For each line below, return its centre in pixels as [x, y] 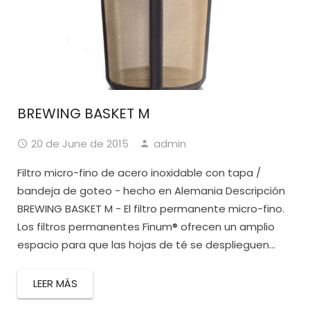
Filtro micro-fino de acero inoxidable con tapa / [139, 173]
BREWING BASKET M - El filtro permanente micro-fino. [151, 209]
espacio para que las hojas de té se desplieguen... [146, 245]
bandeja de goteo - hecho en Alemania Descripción [151, 191]
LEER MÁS [55, 284]
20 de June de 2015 [80, 144]
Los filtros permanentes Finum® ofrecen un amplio [146, 227]
